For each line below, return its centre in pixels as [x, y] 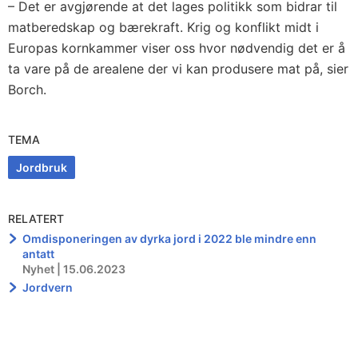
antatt [39, 254]
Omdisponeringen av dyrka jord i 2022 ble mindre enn [170, 239]
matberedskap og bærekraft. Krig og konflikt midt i [163, 27]
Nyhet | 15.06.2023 [74, 269]
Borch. [27, 89]
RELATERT [36, 219]
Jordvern [48, 287]
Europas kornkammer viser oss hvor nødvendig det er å [177, 48]
